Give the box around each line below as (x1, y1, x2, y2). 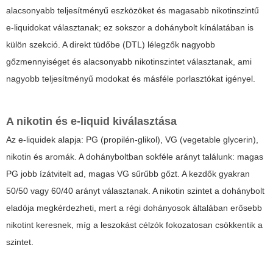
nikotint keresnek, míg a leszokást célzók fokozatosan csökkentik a (6, 220, 263, 230)
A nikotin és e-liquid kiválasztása (6, 115, 177, 128)
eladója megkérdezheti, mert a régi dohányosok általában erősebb (6, 203, 262, 213)
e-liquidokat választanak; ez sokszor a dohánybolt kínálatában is (6, 23, 253, 33)
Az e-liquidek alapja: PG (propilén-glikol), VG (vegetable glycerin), (6, 135, 258, 145)
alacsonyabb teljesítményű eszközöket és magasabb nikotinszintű (6, 5, 259, 16)
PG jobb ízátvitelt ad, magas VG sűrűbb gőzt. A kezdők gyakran (6, 169, 250, 179)
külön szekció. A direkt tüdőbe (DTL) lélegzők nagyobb (6, 40, 215, 50)
